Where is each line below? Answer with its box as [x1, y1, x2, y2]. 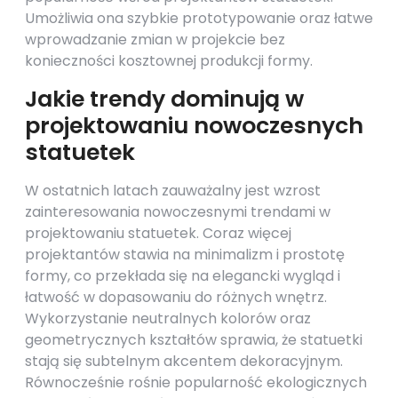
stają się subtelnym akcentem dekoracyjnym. [25, 351, 343, 371]
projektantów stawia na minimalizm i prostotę [25, 244, 345, 265]
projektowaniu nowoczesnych [25, 110, 363, 141]
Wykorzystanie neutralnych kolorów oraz [25, 308, 311, 329]
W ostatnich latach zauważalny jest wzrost [25, 180, 321, 201]
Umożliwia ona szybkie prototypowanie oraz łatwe [25, 8, 373, 28]
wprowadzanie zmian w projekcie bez [25, 29, 285, 50]
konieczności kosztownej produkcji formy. [25, 51, 313, 71]
